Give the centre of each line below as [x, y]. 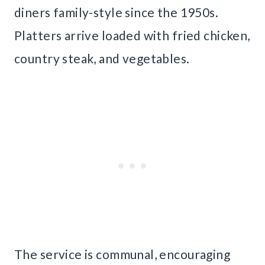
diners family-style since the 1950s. [117, 12]
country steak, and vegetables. [102, 59]
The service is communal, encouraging [122, 254]
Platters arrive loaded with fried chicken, [132, 35]
